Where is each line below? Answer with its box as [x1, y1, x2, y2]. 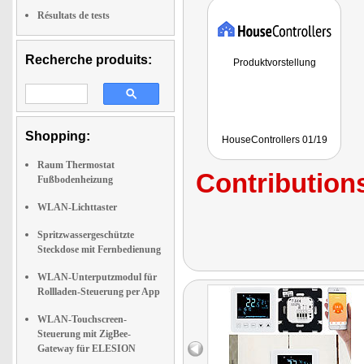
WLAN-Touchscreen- [37, 314, 127, 325]
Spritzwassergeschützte [37, 229, 134, 240]
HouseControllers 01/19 [221, 134, 327, 145]
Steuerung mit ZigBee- [37, 328, 131, 340]
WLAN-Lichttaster [37, 201, 117, 213]
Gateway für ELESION [37, 343, 136, 354]
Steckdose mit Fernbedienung [37, 244, 161, 255]
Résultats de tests [37, 10, 110, 21]
